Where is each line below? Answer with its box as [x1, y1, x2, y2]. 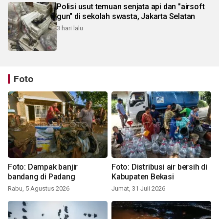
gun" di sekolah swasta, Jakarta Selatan [57, 12, 196, 22]
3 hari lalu [57, 24, 83, 32]
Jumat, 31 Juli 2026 [111, 185, 165, 193]
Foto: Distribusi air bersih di [111, 162, 207, 172]
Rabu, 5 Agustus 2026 [8, 185, 69, 193]
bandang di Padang [8, 172, 75, 182]
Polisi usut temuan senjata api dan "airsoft [57, 2, 205, 12]
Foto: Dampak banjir [8, 162, 78, 172]
